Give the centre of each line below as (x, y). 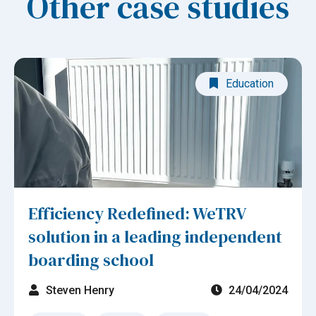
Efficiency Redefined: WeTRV (137, 213)
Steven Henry (80, 291)
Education (250, 84)
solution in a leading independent (155, 236)
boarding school (91, 260)
